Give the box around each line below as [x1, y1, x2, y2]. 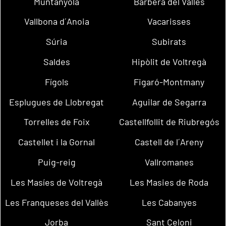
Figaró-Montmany [134, 76, 205, 87]
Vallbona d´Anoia [24, 16, 89, 27]
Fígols [44, 76, 69, 87]
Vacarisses [147, 16, 191, 27]
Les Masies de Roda [130, 176, 209, 188]
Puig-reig [37, 156, 76, 167]
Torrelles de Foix [23, 116, 90, 128]
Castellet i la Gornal [18, 136, 95, 148]
